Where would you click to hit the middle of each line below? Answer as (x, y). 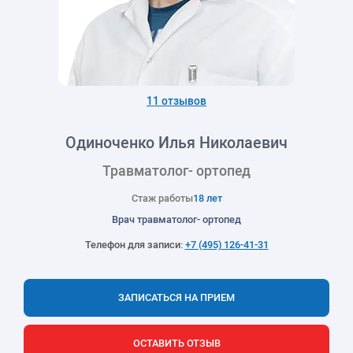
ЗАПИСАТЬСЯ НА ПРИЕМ (176, 297)
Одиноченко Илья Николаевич (176, 142)
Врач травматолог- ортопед (176, 219)
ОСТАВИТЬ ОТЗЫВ (176, 343)
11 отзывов (176, 100)
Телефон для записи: (135, 244)
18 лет (207, 198)
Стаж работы (162, 198)
